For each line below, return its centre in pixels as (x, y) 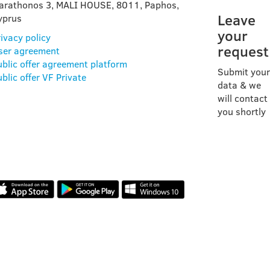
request (243, 51)
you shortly (242, 111)
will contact (243, 98)
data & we (239, 85)
